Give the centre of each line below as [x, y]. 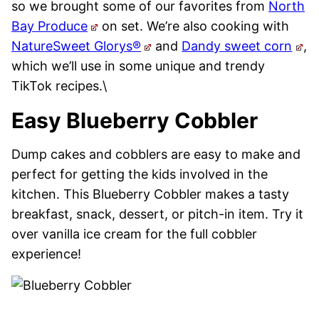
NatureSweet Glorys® [76, 46]
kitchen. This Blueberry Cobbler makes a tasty [150, 194]
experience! [46, 254]
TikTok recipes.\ [59, 86]
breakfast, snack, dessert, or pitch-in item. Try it [157, 214]
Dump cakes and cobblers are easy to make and [156, 154]
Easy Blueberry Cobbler [135, 120]
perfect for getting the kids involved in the [140, 174]
